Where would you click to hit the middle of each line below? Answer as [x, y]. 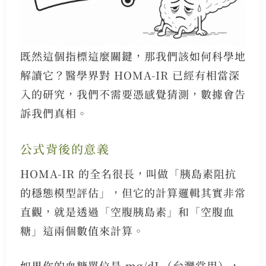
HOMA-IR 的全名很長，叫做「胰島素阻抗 [128, 173]
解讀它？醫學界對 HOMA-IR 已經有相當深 [130, 75]
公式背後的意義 [65, 148]
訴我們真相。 [54, 113]
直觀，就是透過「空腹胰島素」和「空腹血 [127, 211]
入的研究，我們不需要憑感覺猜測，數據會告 [133, 94]
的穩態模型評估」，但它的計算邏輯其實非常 [133, 192]
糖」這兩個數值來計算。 [82, 230]
